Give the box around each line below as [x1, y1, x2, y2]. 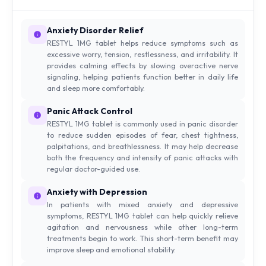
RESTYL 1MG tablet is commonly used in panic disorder [47, 119, 238, 129]
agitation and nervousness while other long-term [47, 222, 238, 232]
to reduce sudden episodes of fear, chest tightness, [47, 130, 238, 140]
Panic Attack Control [47, 106, 132, 117]
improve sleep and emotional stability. [47, 245, 176, 255]
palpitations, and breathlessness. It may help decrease [47, 141, 238, 151]
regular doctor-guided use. [47, 164, 140, 174]
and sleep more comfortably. [47, 83, 145, 93]
